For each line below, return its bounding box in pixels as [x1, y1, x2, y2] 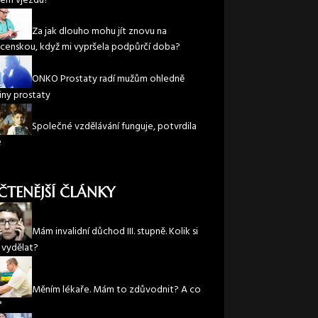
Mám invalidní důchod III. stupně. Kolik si [31, 224, 198, 241]
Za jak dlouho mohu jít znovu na [31, 23, 167, 40]
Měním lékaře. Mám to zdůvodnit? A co [31, 281, 201, 298]
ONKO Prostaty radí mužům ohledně [31, 71, 185, 88]
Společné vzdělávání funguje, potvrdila [31, 119, 197, 136]
